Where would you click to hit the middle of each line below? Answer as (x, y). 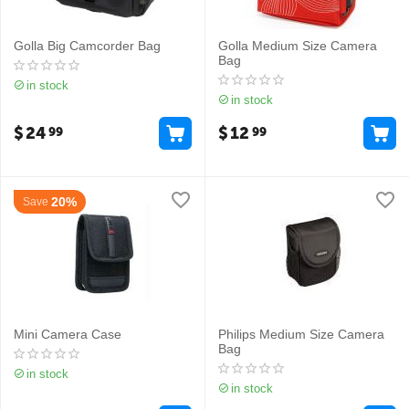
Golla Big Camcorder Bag (87, 46)
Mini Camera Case (68, 334)
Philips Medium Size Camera (301, 334)
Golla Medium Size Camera (298, 46)
